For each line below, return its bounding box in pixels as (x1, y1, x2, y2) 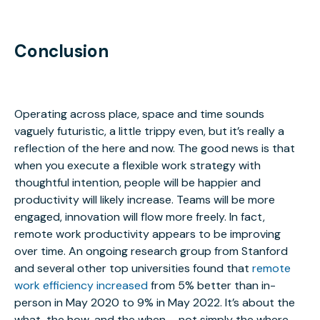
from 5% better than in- (151, 278, 276, 294)
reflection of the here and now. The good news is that (14, 141, 295, 156)
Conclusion (14, 40, 109, 63)
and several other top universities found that (14, 261, 252, 276)
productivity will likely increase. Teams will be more (14, 192, 275, 208)
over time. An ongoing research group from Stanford (14, 244, 288, 259)
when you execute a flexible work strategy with (14, 158, 261, 174)
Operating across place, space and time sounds (14, 106, 264, 122)
